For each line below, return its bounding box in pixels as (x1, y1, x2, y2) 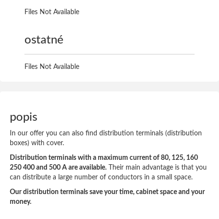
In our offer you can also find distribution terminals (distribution (10, 130, 202, 137)
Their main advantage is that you (107, 164, 207, 171)
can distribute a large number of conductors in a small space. (10, 174, 193, 181)
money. (10, 198, 31, 205)
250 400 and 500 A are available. (10, 164, 107, 171)
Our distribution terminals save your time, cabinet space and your (10, 189, 205, 196)
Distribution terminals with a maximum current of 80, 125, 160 (10, 154, 198, 161)
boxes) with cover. (10, 140, 64, 147)
